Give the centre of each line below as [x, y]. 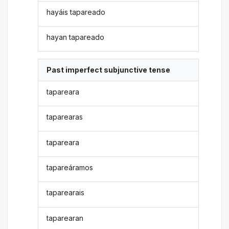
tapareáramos [70, 167]
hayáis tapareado [76, 12]
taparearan [65, 218]
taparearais [66, 193]
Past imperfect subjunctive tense [109, 70]
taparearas [65, 117]
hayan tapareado [76, 37]
